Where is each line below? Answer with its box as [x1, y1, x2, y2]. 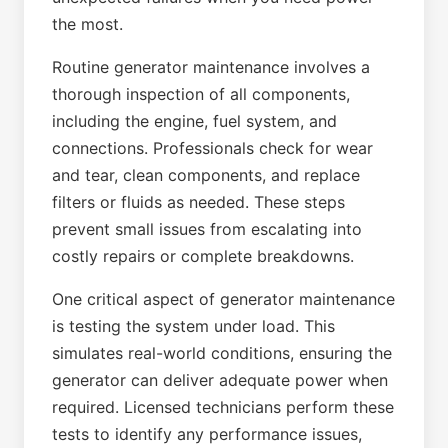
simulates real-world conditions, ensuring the [52, 343, 392, 363]
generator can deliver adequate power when [52, 370, 388, 390]
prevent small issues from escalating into [52, 219, 362, 239]
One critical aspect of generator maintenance [52, 289, 395, 309]
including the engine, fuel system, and [52, 111, 337, 131]
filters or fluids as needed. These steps [52, 192, 345, 212]
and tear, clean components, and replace [52, 165, 360, 185]
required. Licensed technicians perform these [52, 397, 394, 417]
